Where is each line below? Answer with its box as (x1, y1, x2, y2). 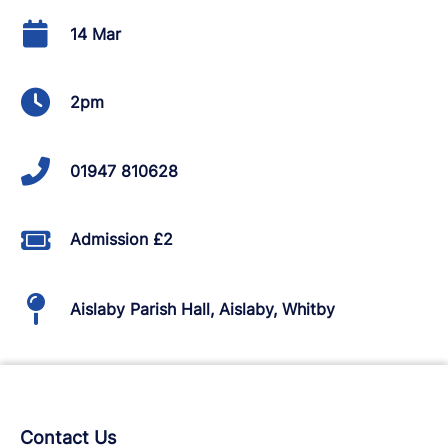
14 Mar (70, 23, 121, 44)
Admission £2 (70, 229, 173, 249)
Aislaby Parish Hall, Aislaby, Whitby (70, 298, 335, 319)
